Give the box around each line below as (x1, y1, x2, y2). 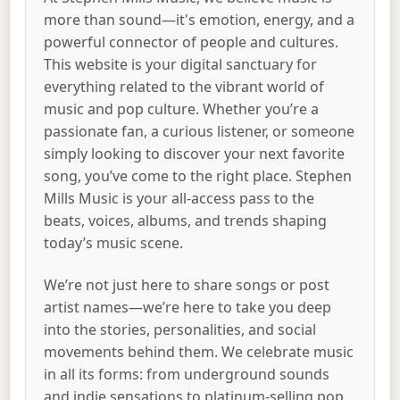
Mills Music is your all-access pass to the (44, 187, 315, 208)
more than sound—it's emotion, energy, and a (44, 9, 355, 29)
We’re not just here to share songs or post (44, 275, 330, 296)
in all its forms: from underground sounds (44, 364, 330, 385)
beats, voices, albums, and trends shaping (44, 210, 328, 230)
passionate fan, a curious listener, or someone (44, 121, 355, 141)
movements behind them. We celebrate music (44, 342, 354, 362)
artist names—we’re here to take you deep (44, 297, 332, 318)
